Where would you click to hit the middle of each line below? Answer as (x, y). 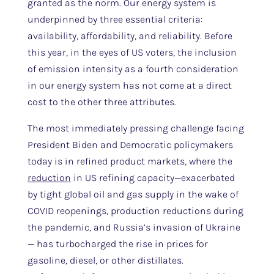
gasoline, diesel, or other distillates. (105, 260)
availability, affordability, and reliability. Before (130, 36)
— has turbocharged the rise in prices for (117, 244)
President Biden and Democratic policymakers (130, 145)
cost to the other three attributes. (102, 102)
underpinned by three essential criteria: (115, 19)
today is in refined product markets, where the (130, 161)
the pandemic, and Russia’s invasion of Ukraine (134, 227)
